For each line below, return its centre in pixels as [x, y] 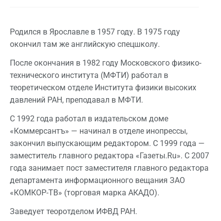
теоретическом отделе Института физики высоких [103, 88]
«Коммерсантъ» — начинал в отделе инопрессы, [99, 131]
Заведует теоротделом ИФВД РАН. [74, 211]
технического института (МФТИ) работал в [89, 75]
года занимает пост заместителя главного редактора [109, 168]
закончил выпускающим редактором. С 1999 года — [107, 143]
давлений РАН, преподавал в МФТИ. [76, 100]
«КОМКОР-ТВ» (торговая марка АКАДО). [85, 192]
